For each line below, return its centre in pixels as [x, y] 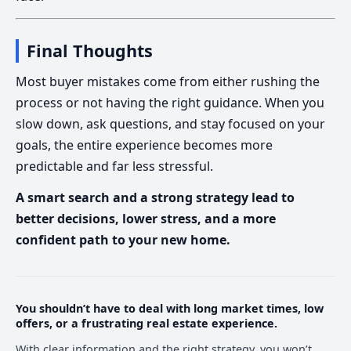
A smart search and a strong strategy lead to [155, 198]
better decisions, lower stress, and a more [146, 219]
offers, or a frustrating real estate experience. [147, 323]
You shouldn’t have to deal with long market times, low [170, 308]
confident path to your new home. [123, 240]
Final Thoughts [89, 51]
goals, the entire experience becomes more [144, 145]
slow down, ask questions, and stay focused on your [170, 123]
